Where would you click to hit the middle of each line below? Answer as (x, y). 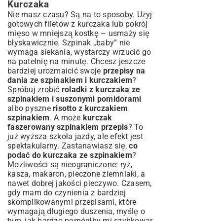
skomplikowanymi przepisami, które (72, 202)
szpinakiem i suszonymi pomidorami (74, 99)
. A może (66, 118)
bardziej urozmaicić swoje (55, 71)
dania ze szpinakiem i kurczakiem (70, 80)
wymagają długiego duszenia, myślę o (76, 211)
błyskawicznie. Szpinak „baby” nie (69, 43)
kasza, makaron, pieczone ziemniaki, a (76, 174)
